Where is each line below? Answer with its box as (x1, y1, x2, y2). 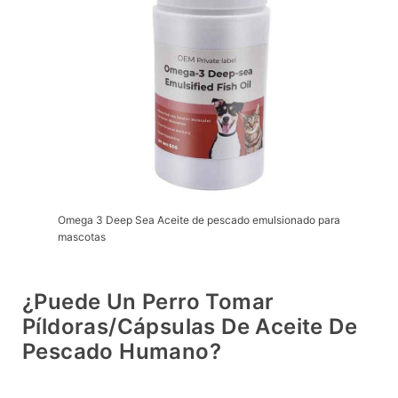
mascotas (58, 230, 106, 244)
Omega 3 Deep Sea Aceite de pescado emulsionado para (58, 213, 340, 227)
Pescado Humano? (22, 338, 221, 365)
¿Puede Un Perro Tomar (22, 289, 275, 315)
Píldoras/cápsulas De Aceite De (22, 314, 357, 340)
